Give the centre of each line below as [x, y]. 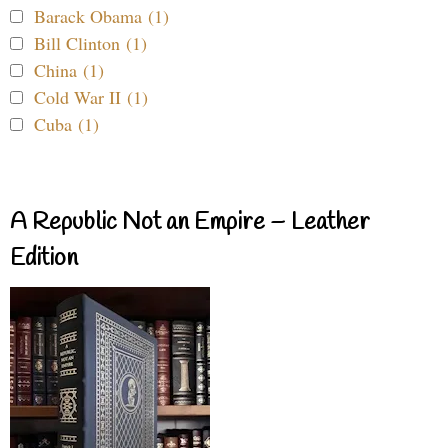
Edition [44, 259]
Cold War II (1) [91, 97]
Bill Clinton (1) [90, 43]
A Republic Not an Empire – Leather [190, 223]
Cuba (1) [66, 124]
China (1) [69, 70]
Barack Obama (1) [101, 16]
